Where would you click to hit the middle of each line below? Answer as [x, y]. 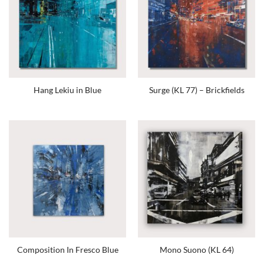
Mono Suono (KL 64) [197, 250]
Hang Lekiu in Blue [67, 90]
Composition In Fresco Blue [67, 250]
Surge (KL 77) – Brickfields [197, 90]
